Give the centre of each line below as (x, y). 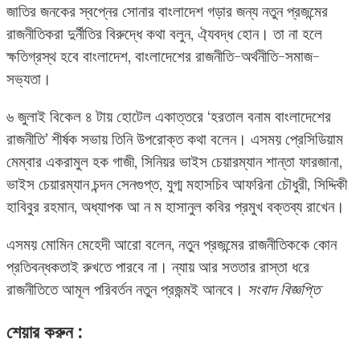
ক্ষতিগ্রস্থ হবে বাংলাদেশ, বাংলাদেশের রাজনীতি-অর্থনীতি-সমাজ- (163, 56)
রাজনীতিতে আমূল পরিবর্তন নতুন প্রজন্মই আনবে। (127, 289)
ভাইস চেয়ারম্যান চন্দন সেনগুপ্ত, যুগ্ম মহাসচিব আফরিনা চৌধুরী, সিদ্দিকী (177, 184)
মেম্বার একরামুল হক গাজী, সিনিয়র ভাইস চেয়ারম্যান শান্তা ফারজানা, (174, 161)
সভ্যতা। (29, 78)
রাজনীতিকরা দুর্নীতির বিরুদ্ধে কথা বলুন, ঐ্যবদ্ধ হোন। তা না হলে (164, 33)
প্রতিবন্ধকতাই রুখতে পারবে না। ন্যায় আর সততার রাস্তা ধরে (158, 266)
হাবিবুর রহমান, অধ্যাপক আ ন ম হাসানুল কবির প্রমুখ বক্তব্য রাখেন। (176, 206)
